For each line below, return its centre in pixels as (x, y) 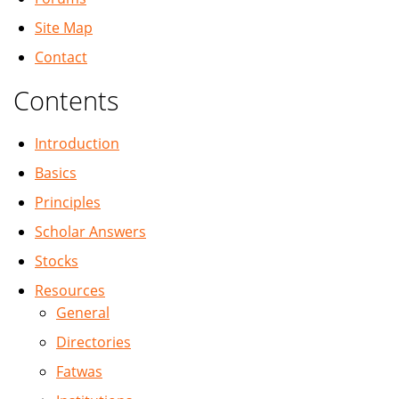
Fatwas (79, 372)
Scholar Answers (90, 232)
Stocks (57, 261)
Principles (68, 203)
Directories (94, 342)
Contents (66, 101)
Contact (61, 57)
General (83, 313)
